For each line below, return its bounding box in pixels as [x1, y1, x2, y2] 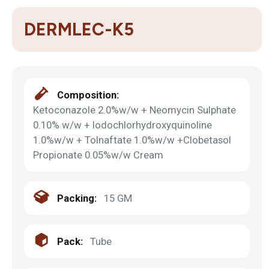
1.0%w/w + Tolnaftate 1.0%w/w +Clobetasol [33, 133, 231, 146]
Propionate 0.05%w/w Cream [33, 148, 163, 161]
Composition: [57, 88, 119, 101]
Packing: [57, 192, 97, 204]
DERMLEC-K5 [24, 19, 134, 40]
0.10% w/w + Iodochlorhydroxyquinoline [33, 118, 212, 131]
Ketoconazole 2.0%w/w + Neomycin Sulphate [33, 103, 236, 116]
